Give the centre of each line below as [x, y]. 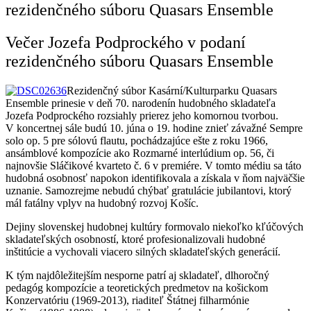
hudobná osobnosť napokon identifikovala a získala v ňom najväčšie [155, 178]
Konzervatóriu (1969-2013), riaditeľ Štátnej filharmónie [127, 300]
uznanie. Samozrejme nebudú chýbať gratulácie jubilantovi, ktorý [149, 190]
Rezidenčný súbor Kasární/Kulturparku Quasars [172, 90]
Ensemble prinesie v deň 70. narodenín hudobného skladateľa [141, 103]
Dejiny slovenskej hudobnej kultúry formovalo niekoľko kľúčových [154, 226]
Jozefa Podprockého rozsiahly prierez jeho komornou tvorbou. [142, 115]
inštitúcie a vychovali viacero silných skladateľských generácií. [143, 251]
